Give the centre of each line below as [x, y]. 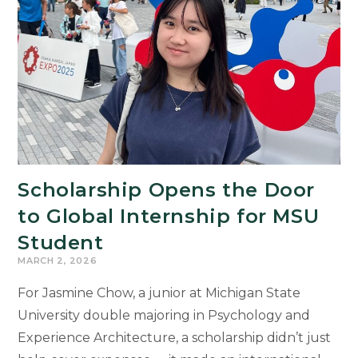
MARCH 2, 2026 [58, 261]
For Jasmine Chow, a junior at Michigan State [159, 293]
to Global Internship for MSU [169, 217]
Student [61, 243]
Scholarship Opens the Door [167, 190]
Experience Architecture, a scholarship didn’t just [175, 338]
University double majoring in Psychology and [164, 316]
